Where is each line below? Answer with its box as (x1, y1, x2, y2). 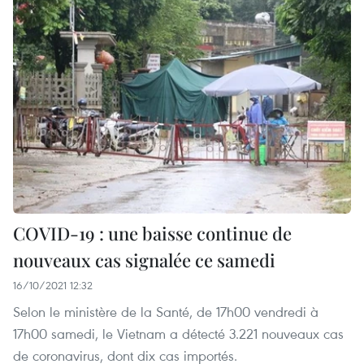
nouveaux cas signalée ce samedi (13, 248, 275, 273)
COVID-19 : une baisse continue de (13, 221, 292, 246)
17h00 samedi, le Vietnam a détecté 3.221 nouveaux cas (13, 324, 344, 344)
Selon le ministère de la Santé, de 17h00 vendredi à (13, 302, 318, 322)
